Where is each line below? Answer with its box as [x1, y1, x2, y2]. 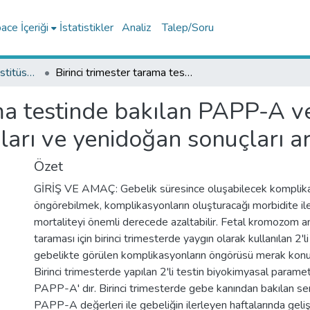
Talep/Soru [161, 20, 214, 35]
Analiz [121, 20, 151, 35]
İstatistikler [59, 20, 113, 35]
